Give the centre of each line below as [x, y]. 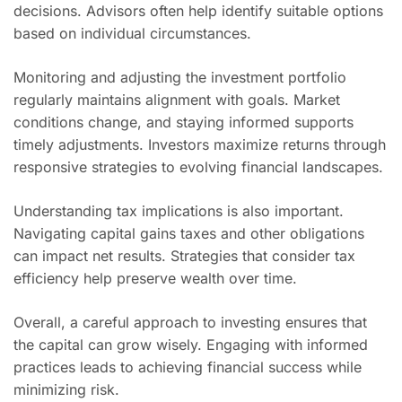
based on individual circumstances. [132, 33]
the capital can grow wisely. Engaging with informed [191, 345]
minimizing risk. [66, 389]
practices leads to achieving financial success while [188, 367]
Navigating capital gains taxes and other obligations [189, 233]
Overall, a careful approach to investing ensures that [190, 322]
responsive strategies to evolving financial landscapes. [198, 167]
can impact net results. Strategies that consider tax [184, 256]
